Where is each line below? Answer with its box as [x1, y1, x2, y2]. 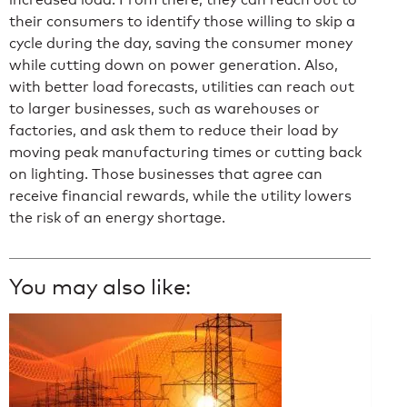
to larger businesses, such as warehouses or [9, 99, 320, 117]
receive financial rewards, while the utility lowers [9, 186, 352, 204]
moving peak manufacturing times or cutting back [9, 143, 362, 161]
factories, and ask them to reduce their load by [9, 121, 338, 139]
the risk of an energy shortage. [9, 208, 225, 226]
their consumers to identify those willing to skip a [9, 12, 355, 30]
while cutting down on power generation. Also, [9, 55, 338, 74]
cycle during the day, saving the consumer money [9, 34, 352, 52]
